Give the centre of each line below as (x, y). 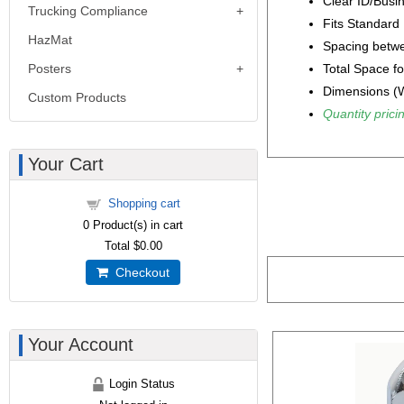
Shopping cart (144, 203)
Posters (50, 69)
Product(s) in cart (137, 225)
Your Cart (66, 164)
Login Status (141, 384)
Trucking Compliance (88, 11)
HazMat (50, 40)
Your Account (81, 344)
